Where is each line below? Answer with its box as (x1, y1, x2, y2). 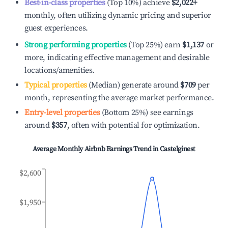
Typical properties (24, 80, 87, 90)
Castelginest (159, 145, 195, 154)
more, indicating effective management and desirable (24, 52, 210, 63)
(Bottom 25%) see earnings (100, 107, 193, 118)
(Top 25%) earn (126, 40, 181, 50)
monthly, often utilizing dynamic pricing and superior (24, 10, 211, 20)
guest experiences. (24, 23, 88, 33)
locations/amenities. (24, 65, 95, 75)
